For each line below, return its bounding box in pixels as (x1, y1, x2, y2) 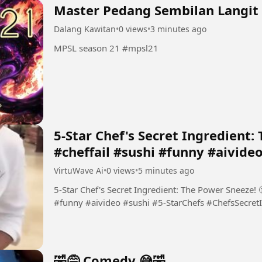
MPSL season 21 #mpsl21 (122, 42, 158, 54)
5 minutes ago (138, 165, 194, 177)
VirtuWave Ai (54, 165, 104, 177)
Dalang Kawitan (54, 23, 116, 35)
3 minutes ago (150, 23, 206, 35)
